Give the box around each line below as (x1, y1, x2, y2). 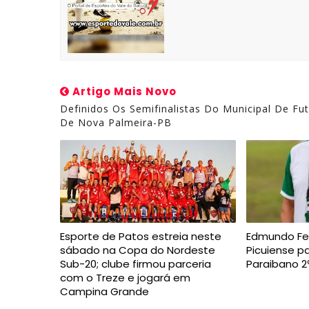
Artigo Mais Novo (70, 84, 177, 99)
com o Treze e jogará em (60, 270, 190, 285)
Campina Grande (60, 284, 149, 299)
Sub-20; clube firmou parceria (60, 257, 211, 271)
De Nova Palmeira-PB (60, 116, 172, 129)
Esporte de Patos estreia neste (60, 229, 221, 243)
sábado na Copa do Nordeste (60, 243, 215, 257)
